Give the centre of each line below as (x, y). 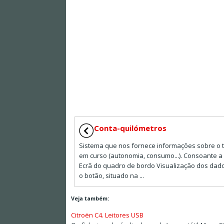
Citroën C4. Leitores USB (107, 215)
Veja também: (90, 198)
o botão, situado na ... (111, 175)
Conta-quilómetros (130, 128)
